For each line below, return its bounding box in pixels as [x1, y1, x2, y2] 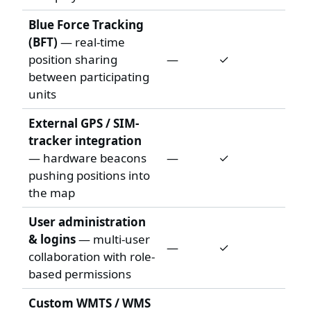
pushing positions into [28, 167, 150, 183]
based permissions [28, 265, 131, 282]
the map [28, 184, 75, 201]
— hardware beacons [28, 149, 146, 166]
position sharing [28, 51, 117, 67]
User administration [28, 213, 146, 230]
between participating [28, 68, 149, 85]
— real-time [57, 33, 125, 50]
